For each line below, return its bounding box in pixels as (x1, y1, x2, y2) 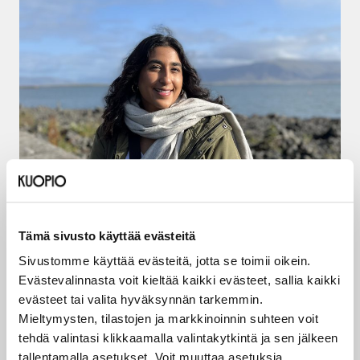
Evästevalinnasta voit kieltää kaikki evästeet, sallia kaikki (18, 273, 340, 288)
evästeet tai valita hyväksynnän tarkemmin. (18, 292, 263, 307)
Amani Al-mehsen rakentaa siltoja (19, 238, 339, 257)
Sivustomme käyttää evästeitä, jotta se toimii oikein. (18, 254, 311, 268)
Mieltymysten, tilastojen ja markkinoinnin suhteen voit (18, 312, 318, 326)
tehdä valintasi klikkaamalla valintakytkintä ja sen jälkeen (18, 331, 338, 346)
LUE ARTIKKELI (41, 296, 135, 313)
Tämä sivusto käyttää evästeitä (18, 228, 196, 243)
